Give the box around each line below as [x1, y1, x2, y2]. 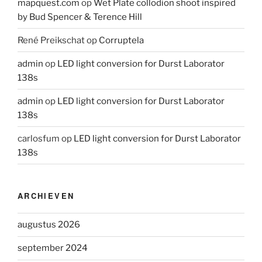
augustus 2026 [18, 219, 80, 230]
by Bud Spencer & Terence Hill [18, 11, 142, 22]
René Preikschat [18, 35, 85, 46]
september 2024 [18, 243, 88, 254]
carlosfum [18, 133, 60, 144]
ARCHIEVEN [18, 190, 75, 202]
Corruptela [99, 35, 144, 46]
